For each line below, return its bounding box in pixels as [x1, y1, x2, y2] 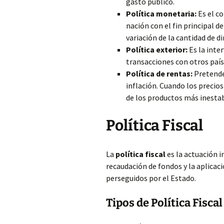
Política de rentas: [126, 68, 192, 78]
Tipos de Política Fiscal [106, 196, 222, 209]
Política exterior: [126, 44, 187, 54]
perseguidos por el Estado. [106, 173, 196, 183]
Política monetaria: [126, 8, 196, 18]
